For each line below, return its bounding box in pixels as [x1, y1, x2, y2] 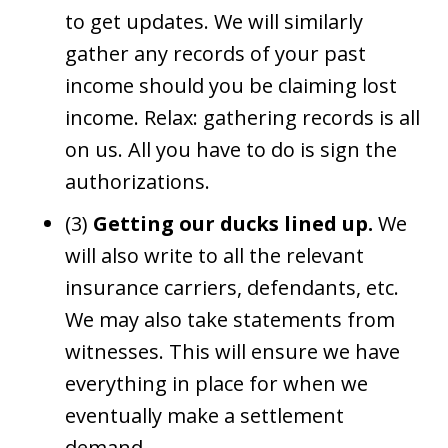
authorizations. [65, 167, 210, 195]
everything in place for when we [65, 369, 368, 397]
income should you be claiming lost [65, 71, 397, 99]
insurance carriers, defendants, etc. [65, 273, 399, 301]
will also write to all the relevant [65, 241, 364, 269]
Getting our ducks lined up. [93, 209, 373, 237]
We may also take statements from [65, 305, 395, 333]
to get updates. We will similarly [65, 7, 363, 35]
